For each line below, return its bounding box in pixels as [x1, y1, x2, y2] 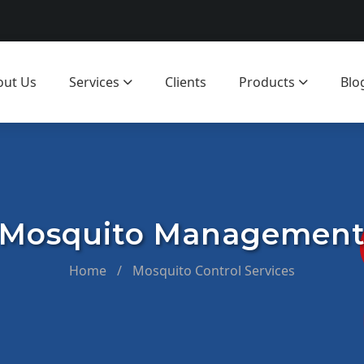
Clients [165, 73, 206, 91]
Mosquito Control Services [132, 262, 295, 279]
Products [239, 73, 295, 91]
